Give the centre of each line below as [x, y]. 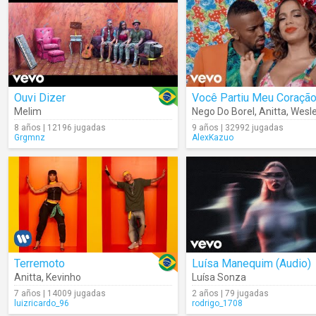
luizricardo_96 [42, 303]
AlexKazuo [213, 138]
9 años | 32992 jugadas [238, 128]
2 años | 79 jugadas [230, 293]
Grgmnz [30, 138]
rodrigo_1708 [217, 303]
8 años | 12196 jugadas [60, 128]
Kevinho [63, 277]
